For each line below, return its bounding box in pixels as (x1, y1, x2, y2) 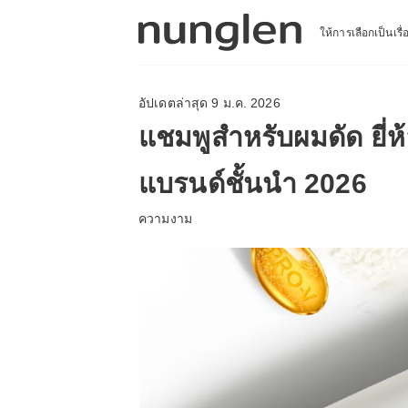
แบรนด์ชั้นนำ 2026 (138, 168, 367, 199)
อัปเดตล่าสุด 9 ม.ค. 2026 (138, 96, 280, 110)
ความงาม (138, 211, 192, 226)
